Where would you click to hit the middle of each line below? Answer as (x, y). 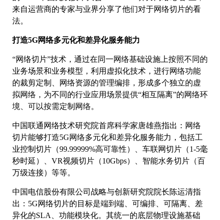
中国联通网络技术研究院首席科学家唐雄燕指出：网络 (107, 126)
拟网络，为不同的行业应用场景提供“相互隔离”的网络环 (110, 95)
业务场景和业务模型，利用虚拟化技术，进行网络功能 (107, 71)
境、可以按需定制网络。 (55, 107)
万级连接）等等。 (44, 173)
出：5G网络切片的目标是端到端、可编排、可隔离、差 (108, 204)
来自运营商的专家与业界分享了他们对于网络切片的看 (107, 9)
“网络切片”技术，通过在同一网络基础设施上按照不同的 (110, 59)
